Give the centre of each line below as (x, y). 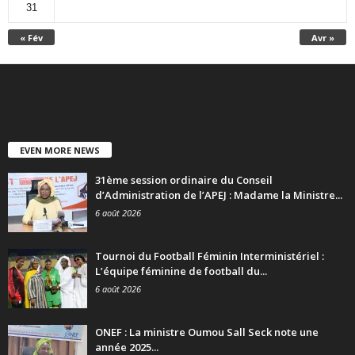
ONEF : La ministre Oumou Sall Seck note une (207, 332)
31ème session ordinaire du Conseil (184, 180)
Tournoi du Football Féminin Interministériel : (210, 256)
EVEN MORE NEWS (60, 151)
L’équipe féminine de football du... (181, 271)
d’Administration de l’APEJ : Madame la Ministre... (219, 195)
